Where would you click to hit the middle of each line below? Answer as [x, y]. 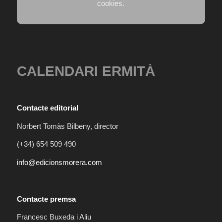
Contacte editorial [47, 108]
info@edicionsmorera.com [59, 163]
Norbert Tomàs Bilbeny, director [67, 126]
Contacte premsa [46, 199]
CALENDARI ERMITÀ [86, 71]
